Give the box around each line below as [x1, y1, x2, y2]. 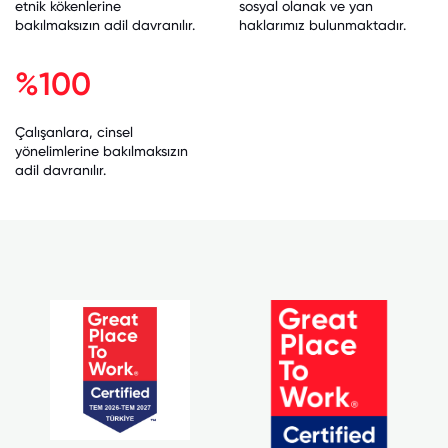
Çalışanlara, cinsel [15, 123, 133, 140]
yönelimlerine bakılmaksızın [15, 142, 188, 159]
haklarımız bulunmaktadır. [239, 16, 406, 33]
